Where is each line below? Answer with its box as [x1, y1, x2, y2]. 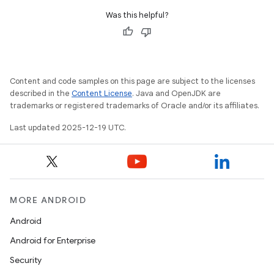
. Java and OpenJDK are [132, 88, 221, 98]
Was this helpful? [105, 10, 169, 20]
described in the [10, 88, 72, 98]
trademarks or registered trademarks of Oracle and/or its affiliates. [10, 100, 259, 111]
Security [10, 254, 42, 265]
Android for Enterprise [10, 235, 95, 246]
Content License [72, 88, 132, 98]
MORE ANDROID [10, 194, 86, 206]
